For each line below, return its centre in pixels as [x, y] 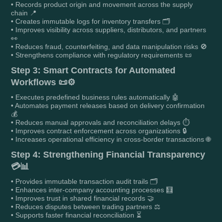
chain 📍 [24, 13]
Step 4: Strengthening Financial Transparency [108, 155]
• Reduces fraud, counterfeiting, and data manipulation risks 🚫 [109, 47]
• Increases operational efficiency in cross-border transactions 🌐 [111, 139]
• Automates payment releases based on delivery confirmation [108, 106]
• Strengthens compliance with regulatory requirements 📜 [102, 55]
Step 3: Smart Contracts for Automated [93, 70]
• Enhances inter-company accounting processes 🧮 [92, 190]
